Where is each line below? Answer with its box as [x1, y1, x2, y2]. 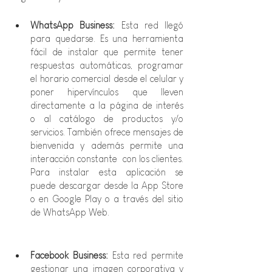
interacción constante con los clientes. [30, 153, 183, 164]
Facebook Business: [30, 250, 112, 260]
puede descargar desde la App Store [30, 180, 183, 191]
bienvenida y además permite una [30, 140, 183, 151]
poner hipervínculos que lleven [30, 86, 183, 97]
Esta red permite [112, 250, 183, 260]
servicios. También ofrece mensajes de [30, 126, 183, 137]
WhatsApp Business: [30, 19, 121, 30]
